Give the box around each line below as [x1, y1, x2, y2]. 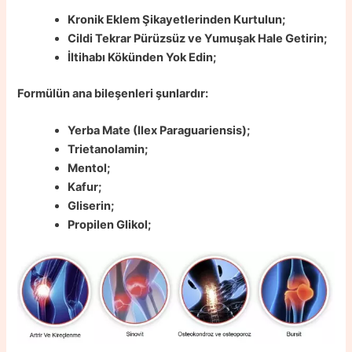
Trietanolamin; [68, 142, 148, 157]
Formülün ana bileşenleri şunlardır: [17, 86, 209, 101]
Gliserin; [68, 199, 115, 214]
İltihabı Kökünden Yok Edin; [68, 50, 217, 65]
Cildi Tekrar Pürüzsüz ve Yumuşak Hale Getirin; [68, 31, 328, 46]
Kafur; [68, 180, 102, 195]
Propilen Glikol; [68, 218, 152, 233]
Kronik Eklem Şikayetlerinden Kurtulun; [68, 13, 286, 27]
